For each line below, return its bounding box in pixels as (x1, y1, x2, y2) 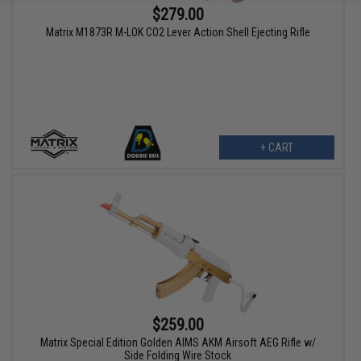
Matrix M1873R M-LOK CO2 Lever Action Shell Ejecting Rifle (45, 26, 310, 39)
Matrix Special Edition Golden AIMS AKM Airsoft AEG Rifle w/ (39, 335, 316, 349)
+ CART (259, 141, 293, 155)
